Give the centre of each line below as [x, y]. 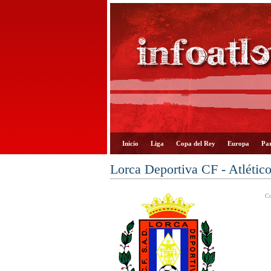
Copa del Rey [196, 143]
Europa [238, 143]
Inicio [130, 143]
